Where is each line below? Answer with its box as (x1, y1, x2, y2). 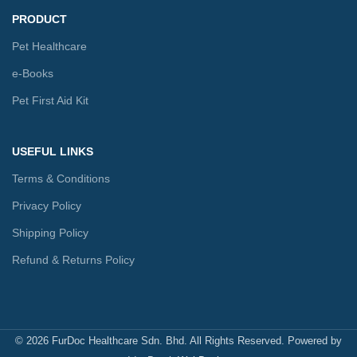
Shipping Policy (12, 226, 88, 240)
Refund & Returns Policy (12, 253, 135, 267)
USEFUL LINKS (12, 145, 93, 159)
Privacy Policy (12, 199, 81, 213)
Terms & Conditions (12, 172, 110, 186)
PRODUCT (12, 13, 67, 26)
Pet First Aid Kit (12, 94, 88, 108)
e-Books (12, 67, 53, 80)
